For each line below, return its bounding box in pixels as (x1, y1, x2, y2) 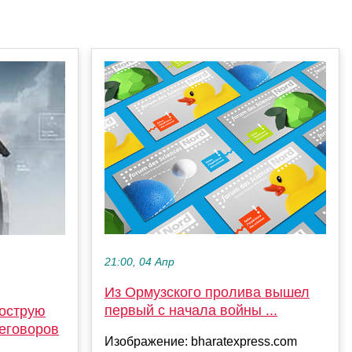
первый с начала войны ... (104, 302, 277, 319)
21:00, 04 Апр (104, 256, 174, 269)
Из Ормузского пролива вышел (104, 284, 310, 301)
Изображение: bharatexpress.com (104, 335, 297, 349)
